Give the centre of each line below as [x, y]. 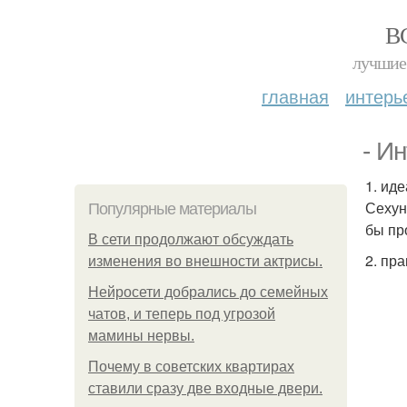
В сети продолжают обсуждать [191, 239]
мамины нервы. [141, 336]
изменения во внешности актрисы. [205, 261]
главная [295, 96]
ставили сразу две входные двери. [205, 388]
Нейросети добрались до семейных [208, 292]
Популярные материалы [172, 209]
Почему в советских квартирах [191, 367]
